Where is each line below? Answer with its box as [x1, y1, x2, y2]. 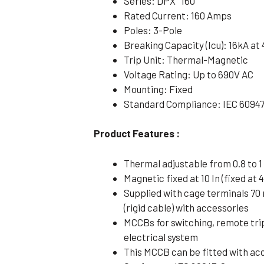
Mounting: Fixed [124, 82, 193, 95]
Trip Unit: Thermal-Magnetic [124, 53, 249, 65]
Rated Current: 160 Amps [124, 9, 232, 21]
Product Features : [94, 127, 180, 140]
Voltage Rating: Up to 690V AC [124, 68, 254, 80]
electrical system [124, 230, 199, 243]
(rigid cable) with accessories [124, 201, 249, 213]
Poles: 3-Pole [124, 24, 183, 36]
